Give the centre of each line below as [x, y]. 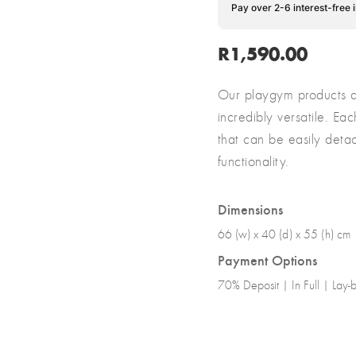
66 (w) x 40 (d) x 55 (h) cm [284, 234]
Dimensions [250, 209]
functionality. [253, 162]
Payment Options [267, 260]
